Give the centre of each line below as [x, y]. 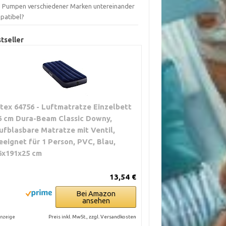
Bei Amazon [96, 193]
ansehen [96, 201]
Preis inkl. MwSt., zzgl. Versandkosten [93, 217]
